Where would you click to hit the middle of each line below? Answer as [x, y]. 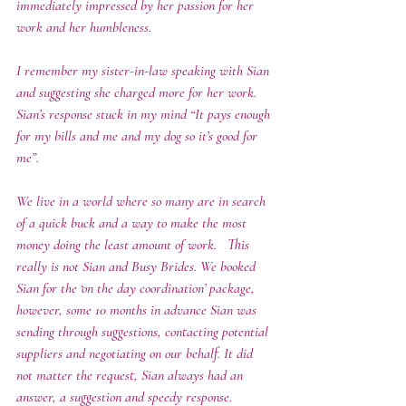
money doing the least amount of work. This [135, 245]
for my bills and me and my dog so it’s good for [139, 136]
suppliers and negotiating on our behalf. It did [136, 353]
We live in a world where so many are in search [143, 201]
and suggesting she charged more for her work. [142, 92]
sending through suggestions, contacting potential [144, 332]
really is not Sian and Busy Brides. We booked [138, 266]
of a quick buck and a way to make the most [133, 223]
